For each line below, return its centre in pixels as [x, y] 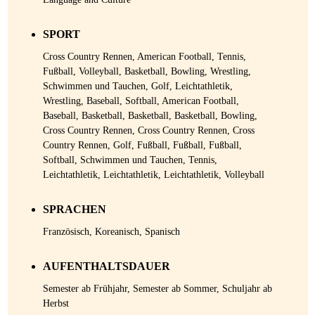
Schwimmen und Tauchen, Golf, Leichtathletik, [137, 86]
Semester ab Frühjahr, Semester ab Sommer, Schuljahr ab [157, 289]
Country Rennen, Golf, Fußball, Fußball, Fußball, [142, 146]
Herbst [56, 304]
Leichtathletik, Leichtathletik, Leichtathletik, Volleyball [153, 175]
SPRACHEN [74, 210]
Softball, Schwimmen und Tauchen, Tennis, [130, 160]
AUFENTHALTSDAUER [106, 266]
